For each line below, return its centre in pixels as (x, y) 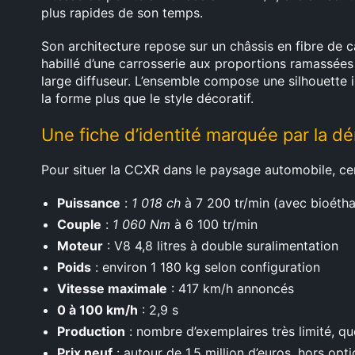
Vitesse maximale (112, 288)
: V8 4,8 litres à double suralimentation (221, 246)
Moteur (80, 246)
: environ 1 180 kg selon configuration (206, 267)
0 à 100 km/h (97, 310)
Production (91, 331)
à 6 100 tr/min (214, 224)
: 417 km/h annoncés (231, 288)
